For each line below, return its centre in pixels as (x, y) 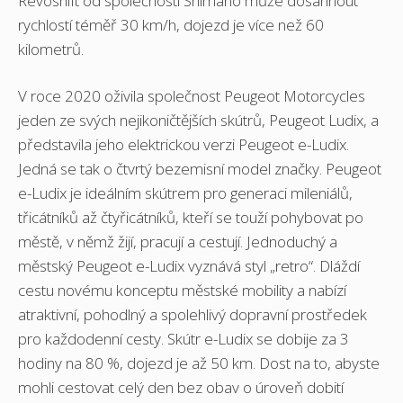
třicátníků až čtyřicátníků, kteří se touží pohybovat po (191, 218)
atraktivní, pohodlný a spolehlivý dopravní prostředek (193, 315)
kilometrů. (51, 49)
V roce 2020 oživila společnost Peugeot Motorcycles (192, 96)
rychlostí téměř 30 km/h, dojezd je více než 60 (171, 24)
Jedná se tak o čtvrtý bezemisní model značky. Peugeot (200, 169)
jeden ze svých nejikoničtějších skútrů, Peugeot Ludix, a (198, 121)
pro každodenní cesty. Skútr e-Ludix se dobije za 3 (184, 339)
